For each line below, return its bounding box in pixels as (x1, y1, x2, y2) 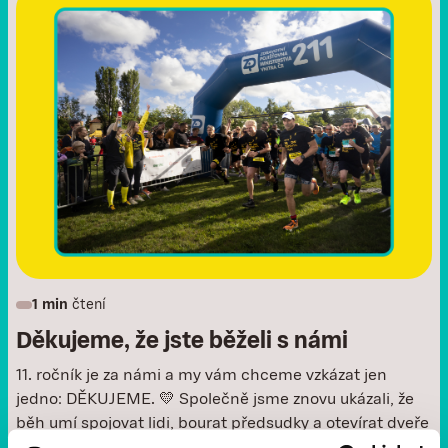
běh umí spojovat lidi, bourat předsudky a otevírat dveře (16, 414, 429, 433)
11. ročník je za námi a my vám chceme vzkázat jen (16, 366, 387, 385)
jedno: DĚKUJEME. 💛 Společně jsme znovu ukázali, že (16, 390, 414, 409)
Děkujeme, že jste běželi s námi (16, 328, 348, 355)
